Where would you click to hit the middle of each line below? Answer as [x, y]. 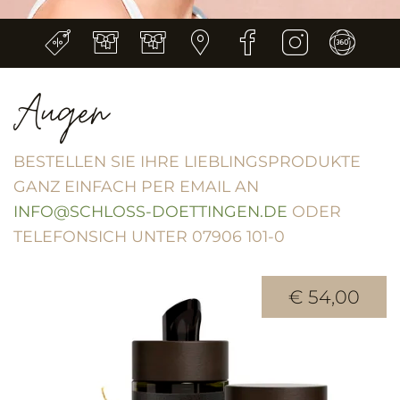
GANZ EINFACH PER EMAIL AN [136, 187]
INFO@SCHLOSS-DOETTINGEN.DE [150, 212]
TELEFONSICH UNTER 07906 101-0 [149, 237]
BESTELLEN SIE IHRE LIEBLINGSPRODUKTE [187, 162]
